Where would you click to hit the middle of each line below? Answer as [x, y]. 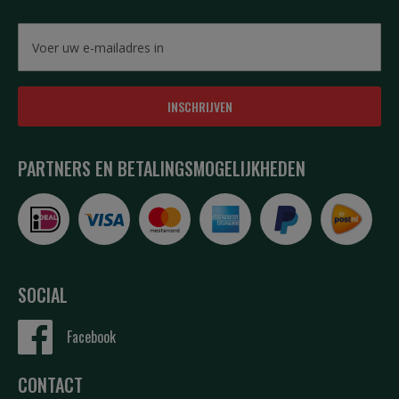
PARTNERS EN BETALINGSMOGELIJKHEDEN [162, 168]
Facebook [91, 337]
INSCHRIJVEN [199, 106]
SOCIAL [43, 295]
